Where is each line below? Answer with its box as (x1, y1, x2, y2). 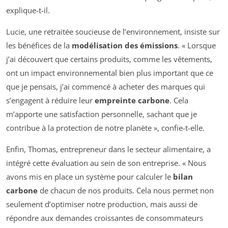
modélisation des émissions (72, 40, 178, 51)
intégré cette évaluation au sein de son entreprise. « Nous (6, 158, 206, 168)
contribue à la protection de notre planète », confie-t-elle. (6, 123, 205, 133)
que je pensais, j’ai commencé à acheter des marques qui (6, 81, 205, 92)
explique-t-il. (6, 5, 50, 16)
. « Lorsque (178, 40, 216, 51)
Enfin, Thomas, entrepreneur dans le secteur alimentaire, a (6, 144, 211, 155)
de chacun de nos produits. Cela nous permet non (38, 185, 214, 196)
